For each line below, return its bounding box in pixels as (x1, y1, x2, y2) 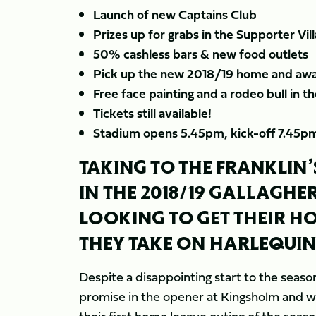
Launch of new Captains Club (93, 5, 257, 24)
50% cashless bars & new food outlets (93, 44, 308, 63)
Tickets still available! (93, 104, 212, 123)
